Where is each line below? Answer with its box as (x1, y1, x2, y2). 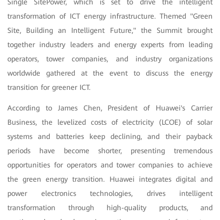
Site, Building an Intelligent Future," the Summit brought (7, 26, 213, 35)
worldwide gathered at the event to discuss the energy (7, 68, 213, 78)
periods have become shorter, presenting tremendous (7, 146, 213, 155)
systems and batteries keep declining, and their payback (7, 132, 213, 141)
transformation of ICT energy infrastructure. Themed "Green (7, 11, 213, 21)
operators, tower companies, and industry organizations (7, 54, 213, 63)
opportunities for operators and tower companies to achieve (7, 160, 213, 169)
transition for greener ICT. (7, 82, 90, 92)
